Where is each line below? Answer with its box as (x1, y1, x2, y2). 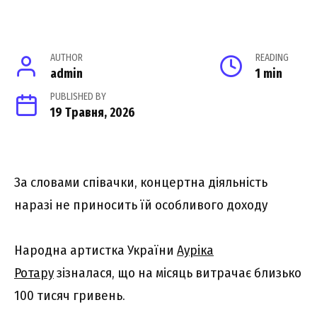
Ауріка (177, 242, 214, 259)
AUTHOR (50, 52, 83, 64)
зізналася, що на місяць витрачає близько (54, 265, 301, 282)
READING (255, 52, 289, 64)
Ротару (14, 265, 54, 282)
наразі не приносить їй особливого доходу (14, 197, 267, 214)
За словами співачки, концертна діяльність (14, 174, 267, 191)
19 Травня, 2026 (50, 105, 136, 121)
